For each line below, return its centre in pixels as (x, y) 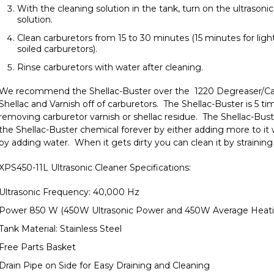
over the (173, 91)
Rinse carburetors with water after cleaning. (110, 68)
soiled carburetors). (57, 49)
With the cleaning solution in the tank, (98, 9)
